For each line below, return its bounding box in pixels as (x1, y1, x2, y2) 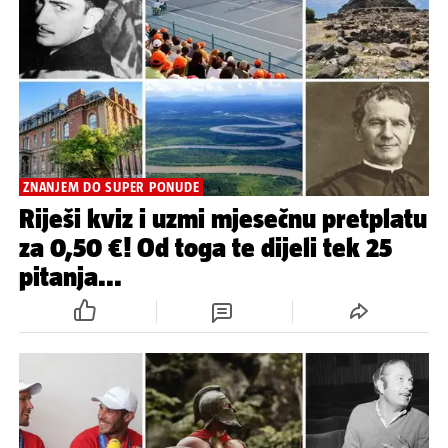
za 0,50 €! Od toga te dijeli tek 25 (19, 231, 392, 263)
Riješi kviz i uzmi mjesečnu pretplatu (19, 202, 427, 234)
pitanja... (19, 260, 122, 292)
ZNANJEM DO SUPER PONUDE (23, 178, 200, 195)
